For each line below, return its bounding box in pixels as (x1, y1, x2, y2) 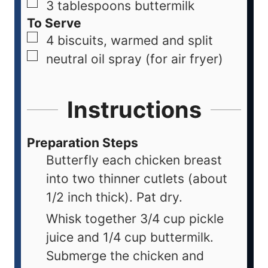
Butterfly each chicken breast (46, 153, 222, 168)
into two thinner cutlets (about (46, 171, 227, 187)
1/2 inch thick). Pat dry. (46, 190, 182, 205)
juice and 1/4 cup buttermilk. (46, 230, 214, 245)
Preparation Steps (27, 135, 138, 151)
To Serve (27, 16, 81, 31)
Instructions (66, 96, 202, 124)
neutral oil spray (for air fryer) (46, 51, 223, 67)
